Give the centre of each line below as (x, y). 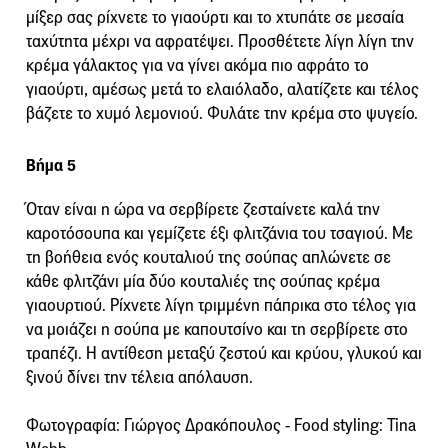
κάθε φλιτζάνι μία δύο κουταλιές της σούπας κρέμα (203, 282)
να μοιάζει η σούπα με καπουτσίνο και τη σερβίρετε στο (217, 330)
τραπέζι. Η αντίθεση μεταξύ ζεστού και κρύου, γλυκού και (224, 354)
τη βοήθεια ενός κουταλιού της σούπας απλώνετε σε (208, 258)
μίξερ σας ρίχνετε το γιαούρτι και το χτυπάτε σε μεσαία (215, 18)
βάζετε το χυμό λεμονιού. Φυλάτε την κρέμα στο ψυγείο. (222, 114)
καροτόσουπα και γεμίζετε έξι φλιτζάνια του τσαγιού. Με (219, 234)
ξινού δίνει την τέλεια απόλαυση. (139, 378)
